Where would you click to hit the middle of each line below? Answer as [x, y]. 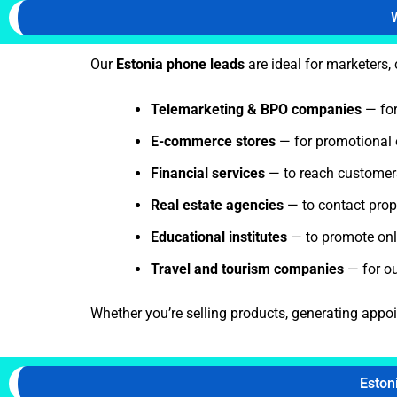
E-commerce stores [213, 142]
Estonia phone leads [180, 64]
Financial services [208, 174]
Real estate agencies [217, 206]
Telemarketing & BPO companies [256, 110]
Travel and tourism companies [247, 269]
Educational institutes [219, 237]
